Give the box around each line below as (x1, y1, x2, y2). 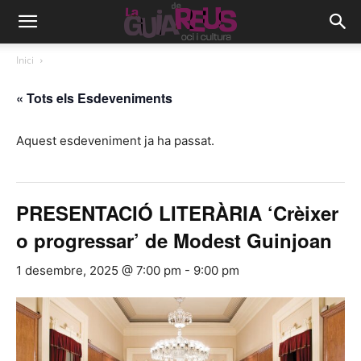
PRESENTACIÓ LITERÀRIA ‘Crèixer (16, 199, 338, 226)
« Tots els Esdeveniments (16, 89, 172, 107)
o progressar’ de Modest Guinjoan (16, 226, 332, 254)
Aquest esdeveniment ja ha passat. (16, 133, 214, 148)
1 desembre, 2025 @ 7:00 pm (16, 263, 181, 278)
